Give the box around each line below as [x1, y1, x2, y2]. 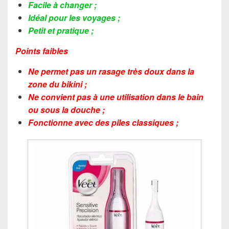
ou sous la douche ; [28, 103, 105, 116]
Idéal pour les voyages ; [28, 11, 120, 24]
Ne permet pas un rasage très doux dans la [28, 65, 194, 77]
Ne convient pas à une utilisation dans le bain [28, 90, 203, 103]
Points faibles [15, 44, 68, 57]
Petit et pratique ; [28, 24, 94, 36]
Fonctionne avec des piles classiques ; [28, 116, 178, 128]
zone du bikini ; [28, 78, 87, 90]
